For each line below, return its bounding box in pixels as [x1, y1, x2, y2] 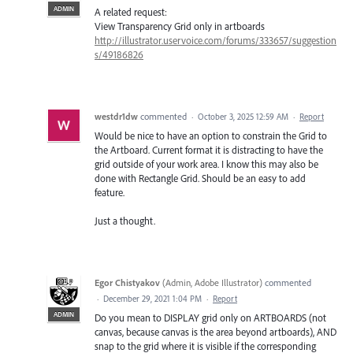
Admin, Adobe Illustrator [165, 276, 259, 288]
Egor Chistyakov [95, 276, 160, 288]
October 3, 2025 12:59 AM [198, 110, 288, 122]
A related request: [95, 5, 167, 18]
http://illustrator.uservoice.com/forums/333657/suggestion [95, 33, 336, 46]
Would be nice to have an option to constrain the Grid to [95, 128, 327, 142]
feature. [95, 185, 124, 199]
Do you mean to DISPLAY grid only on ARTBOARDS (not [95, 310, 326, 324]
